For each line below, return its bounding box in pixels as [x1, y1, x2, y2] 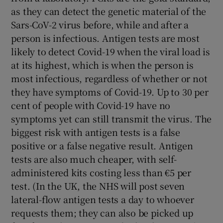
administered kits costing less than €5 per [11, 166, 192, 179]
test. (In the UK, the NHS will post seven [11, 179, 185, 193]
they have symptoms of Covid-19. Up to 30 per [11, 85, 209, 99]
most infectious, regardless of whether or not [11, 72, 208, 85]
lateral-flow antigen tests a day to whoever [11, 193, 194, 206]
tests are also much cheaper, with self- [11, 152, 177, 166]
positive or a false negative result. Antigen [11, 139, 193, 152]
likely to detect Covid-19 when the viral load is [11, 45, 210, 58]
